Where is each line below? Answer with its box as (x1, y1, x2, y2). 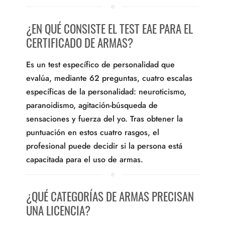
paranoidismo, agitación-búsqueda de (26, 99, 158, 111)
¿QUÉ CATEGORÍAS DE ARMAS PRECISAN (26, 187, 194, 205)
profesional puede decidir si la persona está (26, 140, 182, 152)
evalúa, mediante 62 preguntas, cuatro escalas (26, 72, 192, 84)
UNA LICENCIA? (26, 201, 90, 219)
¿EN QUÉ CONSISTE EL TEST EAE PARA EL (26, 20, 193, 37)
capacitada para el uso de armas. (26, 153, 143, 165)
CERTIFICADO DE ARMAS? (26, 34, 133, 51)
